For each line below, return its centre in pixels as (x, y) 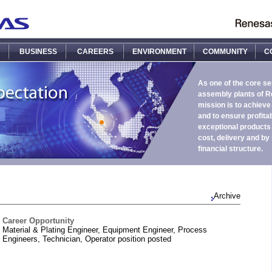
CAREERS (95, 52)
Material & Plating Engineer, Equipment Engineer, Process (105, 230)
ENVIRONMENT (159, 52)
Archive (227, 196)
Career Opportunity (38, 221)
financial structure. (230, 149)
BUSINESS (38, 52)
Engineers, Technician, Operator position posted (87, 239)
